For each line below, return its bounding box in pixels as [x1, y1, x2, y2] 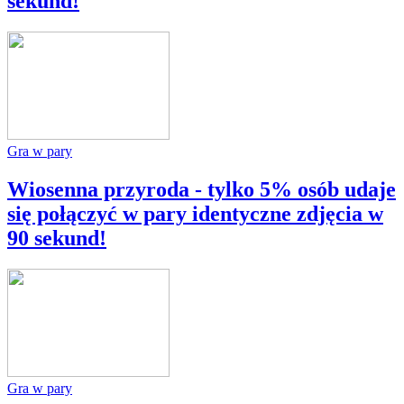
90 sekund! [7, 225, 106, 250]
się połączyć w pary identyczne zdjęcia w [7, 201, 383, 225]
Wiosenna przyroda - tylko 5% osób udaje [7, 177, 396, 201]
